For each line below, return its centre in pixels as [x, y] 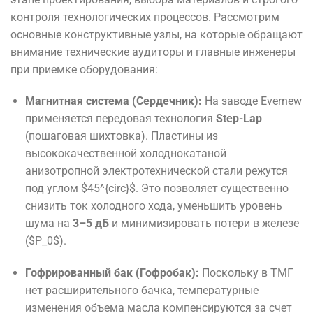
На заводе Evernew [252, 101]
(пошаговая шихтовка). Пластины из [121, 136]
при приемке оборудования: [84, 69]
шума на [49, 224]
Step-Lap [239, 119]
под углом [53, 189]
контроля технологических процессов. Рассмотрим [145, 17]
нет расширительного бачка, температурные [141, 291]
